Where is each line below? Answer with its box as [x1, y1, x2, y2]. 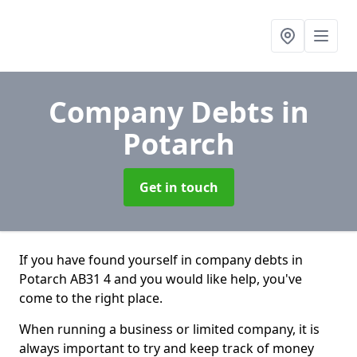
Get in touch [139, 178, 218, 196]
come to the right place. [19, 289, 163, 307]
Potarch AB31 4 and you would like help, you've [19, 270, 302, 288]
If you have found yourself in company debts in [19, 251, 303, 269]
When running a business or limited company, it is [19, 320, 320, 338]
